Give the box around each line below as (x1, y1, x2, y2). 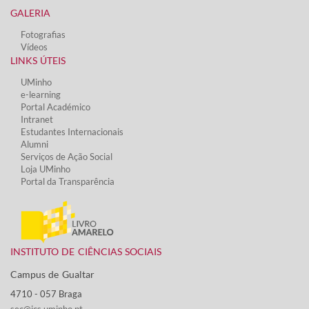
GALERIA (10, 7, 50, 19)
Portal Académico (21, 101, 90, 112)
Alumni (21, 139, 48, 150)
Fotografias (21, 29, 66, 40)
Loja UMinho (21, 163, 70, 175)
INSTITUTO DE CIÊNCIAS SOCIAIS (10, 246, 161, 258)
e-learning (21, 89, 61, 100)
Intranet (21, 114, 53, 125)
